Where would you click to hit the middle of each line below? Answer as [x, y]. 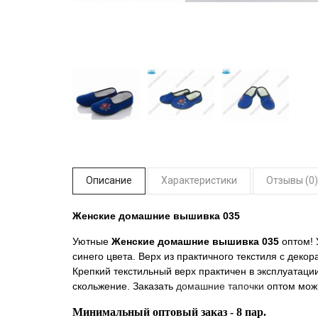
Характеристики [199, 180]
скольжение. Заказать [124, 286]
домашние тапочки [220, 286]
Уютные [92, 241]
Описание [109, 180]
